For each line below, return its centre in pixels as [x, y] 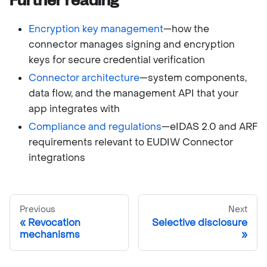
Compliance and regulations [95, 126]
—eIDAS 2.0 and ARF [209, 126]
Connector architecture [84, 77]
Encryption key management [96, 29]
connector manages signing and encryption [132, 44]
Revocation [54, 222]
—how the [186, 29]
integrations [57, 157]
